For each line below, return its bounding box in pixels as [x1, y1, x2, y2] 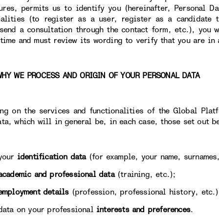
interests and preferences [96, 204, 190, 215]
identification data [17, 152, 86, 162]
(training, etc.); [114, 169, 176, 180]
